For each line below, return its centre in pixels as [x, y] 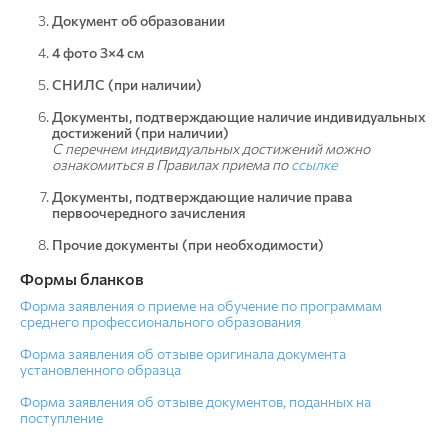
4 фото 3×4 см [98, 52]
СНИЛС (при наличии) [127, 84]
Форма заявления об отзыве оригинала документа [183, 353]
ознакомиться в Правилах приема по [171, 164]
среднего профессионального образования [160, 321]
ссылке [314, 164]
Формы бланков [82, 278]
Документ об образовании [138, 20]
